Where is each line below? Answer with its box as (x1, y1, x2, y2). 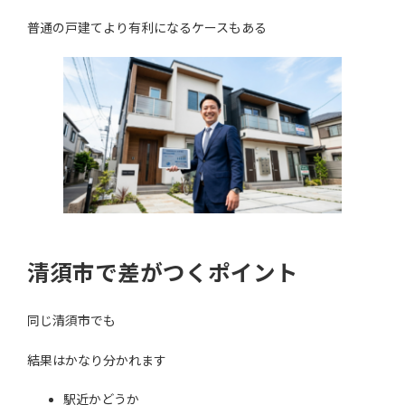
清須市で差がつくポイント (27, 259, 298, 286)
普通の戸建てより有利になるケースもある (27, 19, 267, 35)
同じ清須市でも (27, 313, 116, 329)
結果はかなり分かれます (27, 353, 166, 369)
